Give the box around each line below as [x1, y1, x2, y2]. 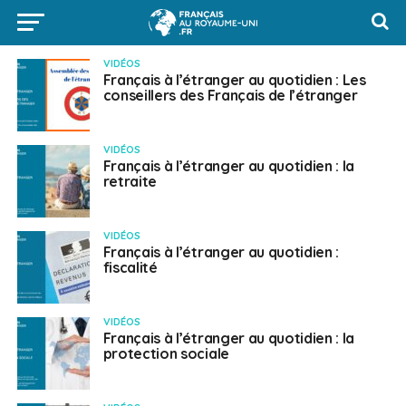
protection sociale [102, 344, 229, 362]
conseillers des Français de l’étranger [102, 86, 358, 104]
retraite [102, 172, 158, 190]
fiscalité [102, 258, 158, 276]
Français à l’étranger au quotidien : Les [102, 71, 366, 89]
